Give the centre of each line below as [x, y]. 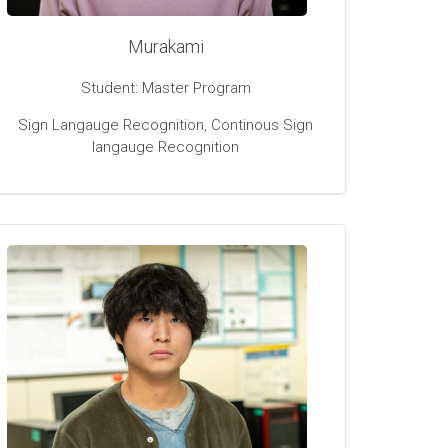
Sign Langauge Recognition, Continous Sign [166, 125]
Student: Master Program [165, 88]
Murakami [165, 47]
